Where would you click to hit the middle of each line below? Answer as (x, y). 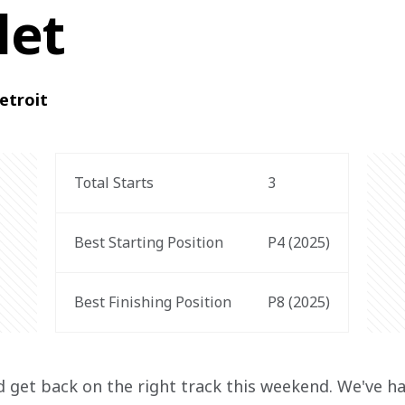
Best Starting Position (149, 242)
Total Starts (114, 183)
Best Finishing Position (153, 302)
